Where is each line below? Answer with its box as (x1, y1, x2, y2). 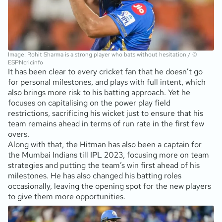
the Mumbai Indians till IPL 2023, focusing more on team (8, 150, 209, 161)
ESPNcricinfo (8, 58, 43, 67)
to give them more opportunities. (8, 191, 125, 202)
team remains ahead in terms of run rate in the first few (8, 118, 204, 129)
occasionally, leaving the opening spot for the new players (8, 181, 211, 192)
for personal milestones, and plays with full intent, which (8, 77, 206, 88)
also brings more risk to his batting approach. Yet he (8, 87, 190, 98)
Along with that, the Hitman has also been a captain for (8, 139, 202, 150)
